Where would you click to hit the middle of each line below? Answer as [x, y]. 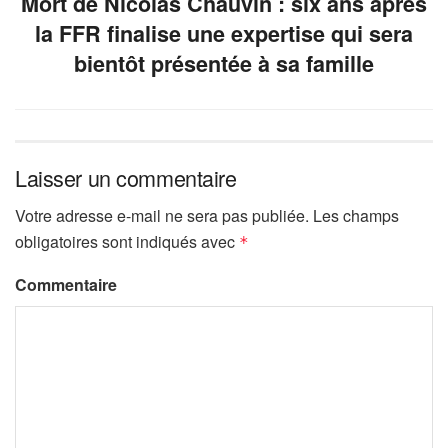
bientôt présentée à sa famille [224, 63]
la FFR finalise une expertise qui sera [224, 33]
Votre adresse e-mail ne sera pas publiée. [162, 215]
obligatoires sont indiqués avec [127, 241]
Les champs [354, 215]
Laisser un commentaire [126, 177]
